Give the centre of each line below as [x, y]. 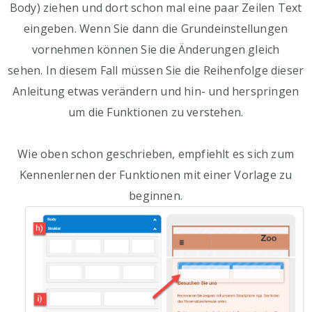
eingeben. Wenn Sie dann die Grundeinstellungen [156, 29]
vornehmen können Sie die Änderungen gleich [156, 50]
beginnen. [156, 196]
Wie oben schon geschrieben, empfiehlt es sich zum [156, 154]
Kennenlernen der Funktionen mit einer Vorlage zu [156, 175]
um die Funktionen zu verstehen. [156, 112]
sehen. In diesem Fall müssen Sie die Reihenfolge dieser [156, 71]
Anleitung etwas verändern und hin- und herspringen [156, 92]
